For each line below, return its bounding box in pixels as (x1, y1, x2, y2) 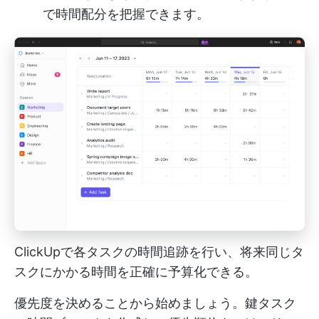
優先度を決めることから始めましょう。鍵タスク (14, 296, 296, 311)
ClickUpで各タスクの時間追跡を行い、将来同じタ (14, 244, 304, 260)
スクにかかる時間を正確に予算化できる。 (14, 264, 258, 280)
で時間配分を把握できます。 (43, 6, 209, 21)
